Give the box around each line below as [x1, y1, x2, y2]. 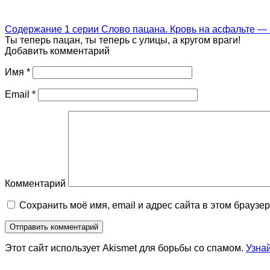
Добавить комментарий [5, 45, 110, 56]
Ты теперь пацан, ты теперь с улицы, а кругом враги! [5, 34, 240, 45]
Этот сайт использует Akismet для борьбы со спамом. [5, 242, 246, 253]
